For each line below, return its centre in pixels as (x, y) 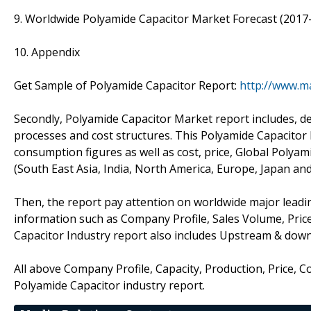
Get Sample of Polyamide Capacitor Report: (127, 85)
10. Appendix (47, 52)
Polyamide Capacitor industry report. (109, 285)
